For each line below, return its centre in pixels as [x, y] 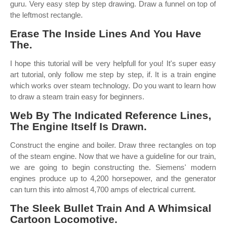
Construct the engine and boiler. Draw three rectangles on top [113, 145]
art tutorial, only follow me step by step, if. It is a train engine [113, 74]
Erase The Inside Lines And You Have [106, 34]
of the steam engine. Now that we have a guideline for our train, [113, 156]
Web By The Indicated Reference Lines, [111, 115]
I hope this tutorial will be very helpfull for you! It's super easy [113, 63]
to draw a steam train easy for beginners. [77, 97]
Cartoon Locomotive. [64, 219]
